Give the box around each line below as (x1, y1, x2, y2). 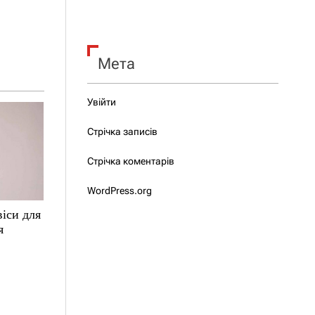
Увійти (86, 96, 116, 108)
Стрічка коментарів (86, 155, 174, 167)
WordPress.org (86, 185, 152, 196)
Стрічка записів (86, 126, 157, 137)
